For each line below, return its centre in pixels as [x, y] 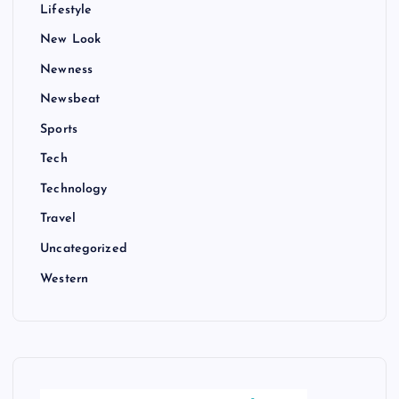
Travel [58, 219]
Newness [67, 69]
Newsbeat [70, 100]
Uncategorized [84, 249]
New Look [71, 40]
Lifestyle [66, 10]
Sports [59, 130]
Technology [74, 190]
